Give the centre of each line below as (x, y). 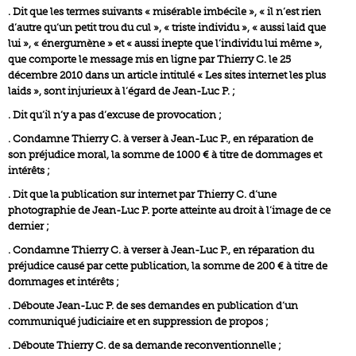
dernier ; (29, 226)
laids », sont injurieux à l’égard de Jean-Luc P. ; (122, 91)
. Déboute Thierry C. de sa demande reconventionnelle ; (145, 345)
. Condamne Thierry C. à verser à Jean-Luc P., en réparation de (161, 139)
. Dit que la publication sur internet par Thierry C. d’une (142, 194)
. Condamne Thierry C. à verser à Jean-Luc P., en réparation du (161, 250)
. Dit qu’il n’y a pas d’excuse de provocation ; (115, 115)
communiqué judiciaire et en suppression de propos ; (138, 321)
